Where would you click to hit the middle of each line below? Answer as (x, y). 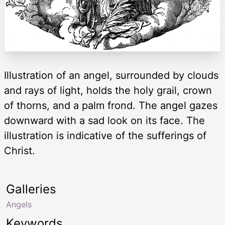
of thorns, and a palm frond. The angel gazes (111, 105)
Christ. (20, 150)
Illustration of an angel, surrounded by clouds (111, 75)
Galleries (31, 189)
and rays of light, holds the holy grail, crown (108, 90)
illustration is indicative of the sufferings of (105, 135)
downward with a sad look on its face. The (104, 120)
